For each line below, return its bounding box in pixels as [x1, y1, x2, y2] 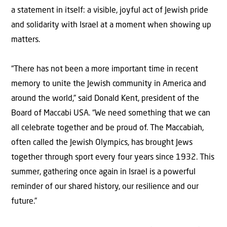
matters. [11, 35, 40, 44]
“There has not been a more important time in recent [11, 65, 198, 73]
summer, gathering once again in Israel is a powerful [11, 168, 196, 176]
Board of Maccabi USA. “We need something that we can [11, 109, 210, 118]
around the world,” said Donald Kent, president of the [11, 94, 199, 103]
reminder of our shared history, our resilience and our [11, 182, 199, 191]
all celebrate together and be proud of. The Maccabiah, [11, 124, 204, 132]
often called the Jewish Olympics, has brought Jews [11, 138, 193, 147]
